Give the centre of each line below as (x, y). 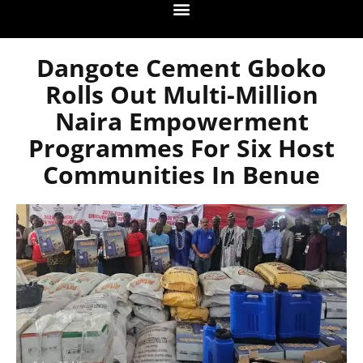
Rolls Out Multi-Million (181, 95)
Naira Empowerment (181, 122)
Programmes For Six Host (181, 148)
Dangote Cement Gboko (181, 68)
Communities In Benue (181, 175)
